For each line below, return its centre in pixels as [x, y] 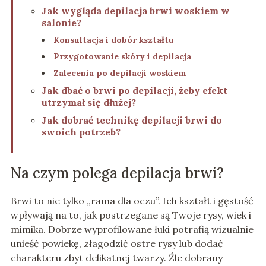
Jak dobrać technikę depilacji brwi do [132, 120]
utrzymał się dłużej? [88, 102]
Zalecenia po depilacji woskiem [120, 73]
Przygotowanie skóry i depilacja [122, 57]
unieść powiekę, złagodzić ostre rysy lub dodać [117, 244]
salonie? [61, 23]
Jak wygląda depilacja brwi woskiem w [135, 11]
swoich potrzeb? [81, 132]
